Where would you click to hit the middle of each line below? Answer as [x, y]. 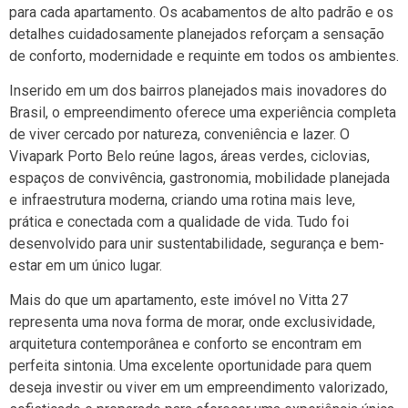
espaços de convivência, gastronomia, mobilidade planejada [199, 178]
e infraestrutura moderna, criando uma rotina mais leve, [182, 200]
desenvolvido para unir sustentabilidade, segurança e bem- [197, 244]
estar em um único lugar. [86, 266]
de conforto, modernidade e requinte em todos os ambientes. [204, 56]
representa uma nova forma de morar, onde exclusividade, [192, 322]
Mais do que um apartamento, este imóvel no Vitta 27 [178, 301]
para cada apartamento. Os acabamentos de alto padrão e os [201, 12]
